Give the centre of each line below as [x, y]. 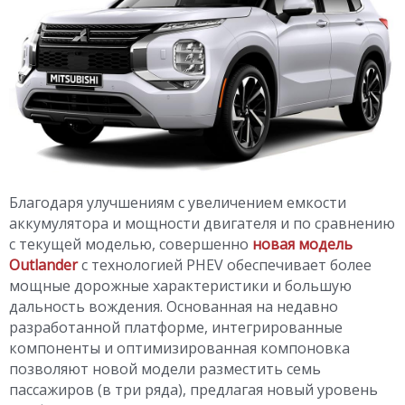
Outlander [43, 264]
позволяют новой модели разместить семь [165, 368]
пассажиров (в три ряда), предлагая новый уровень [193, 389]
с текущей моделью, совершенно [131, 244]
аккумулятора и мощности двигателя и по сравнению [202, 223]
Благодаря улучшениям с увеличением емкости [178, 202]
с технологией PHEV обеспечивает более [225, 264]
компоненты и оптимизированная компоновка [179, 348]
